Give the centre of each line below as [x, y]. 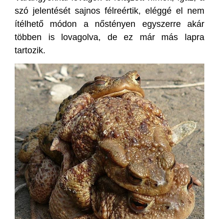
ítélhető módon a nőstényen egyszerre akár [109, 24]
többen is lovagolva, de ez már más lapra [109, 37]
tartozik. [30, 50]
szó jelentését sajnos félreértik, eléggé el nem [109, 11]
